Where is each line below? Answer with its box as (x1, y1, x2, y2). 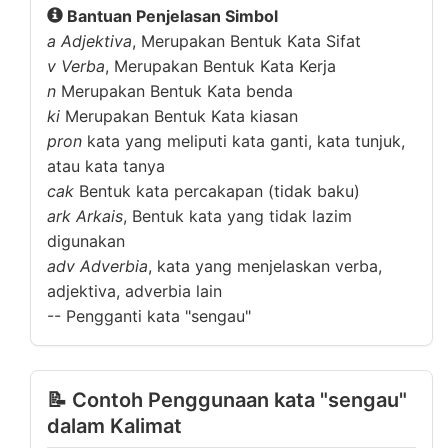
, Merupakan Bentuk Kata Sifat (132, 31, 361, 51)
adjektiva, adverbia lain (47, 281, 222, 301)
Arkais (76, 206, 123, 226)
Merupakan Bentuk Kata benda (56, 81, 293, 101)
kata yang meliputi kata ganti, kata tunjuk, (82, 131, 405, 151)
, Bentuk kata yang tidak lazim (123, 206, 352, 226)
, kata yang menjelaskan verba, (148, 256, 382, 276)
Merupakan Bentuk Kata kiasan (60, 106, 298, 126)
